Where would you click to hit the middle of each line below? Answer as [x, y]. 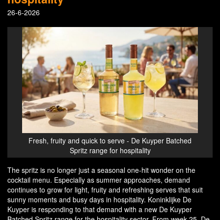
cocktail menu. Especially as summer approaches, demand [99, 180]
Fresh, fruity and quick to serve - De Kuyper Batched [110, 141]
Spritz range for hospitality [110, 151]
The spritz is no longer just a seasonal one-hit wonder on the [101, 170]
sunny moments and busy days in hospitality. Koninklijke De [99, 200]
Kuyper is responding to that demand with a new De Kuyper [100, 209]
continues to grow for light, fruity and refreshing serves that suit [105, 190]
